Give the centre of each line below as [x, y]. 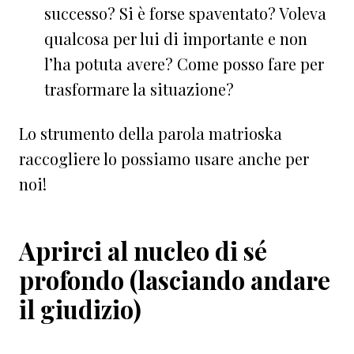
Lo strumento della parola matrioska [151, 133]
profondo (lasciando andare [175, 279]
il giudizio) [80, 309]
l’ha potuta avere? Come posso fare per [184, 63]
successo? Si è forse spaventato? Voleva [185, 13]
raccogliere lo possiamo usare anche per [164, 158]
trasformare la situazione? [139, 88]
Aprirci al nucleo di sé [143, 250]
